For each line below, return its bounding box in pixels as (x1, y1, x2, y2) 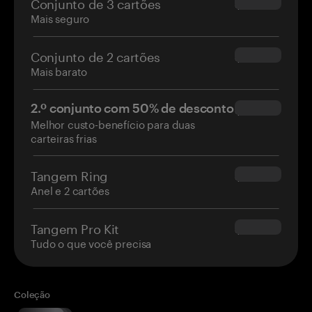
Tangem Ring (31, 164, 109, 185)
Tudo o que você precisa (31, 234, 152, 251)
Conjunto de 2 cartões (31, 45, 160, 65)
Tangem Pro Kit (31, 217, 120, 237)
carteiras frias (31, 129, 97, 146)
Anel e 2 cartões (31, 181, 109, 198)
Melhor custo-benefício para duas (31, 115, 195, 132)
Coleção (14, 289, 51, 301)
